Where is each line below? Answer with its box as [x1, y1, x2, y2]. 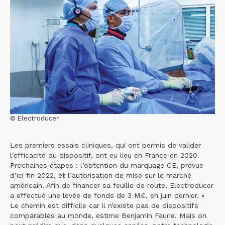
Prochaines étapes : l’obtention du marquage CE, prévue [10, 161, 203, 169]
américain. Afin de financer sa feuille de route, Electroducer [10, 181, 213, 189]
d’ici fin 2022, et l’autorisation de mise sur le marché [10, 171, 191, 179]
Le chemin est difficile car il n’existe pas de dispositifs [10, 201, 198, 209]
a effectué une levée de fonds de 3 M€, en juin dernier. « [10, 191, 205, 199]
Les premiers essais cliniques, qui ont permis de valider [10, 141, 201, 149]
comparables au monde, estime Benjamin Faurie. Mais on [10, 211, 206, 219]
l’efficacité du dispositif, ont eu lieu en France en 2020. [10, 151, 199, 159]
